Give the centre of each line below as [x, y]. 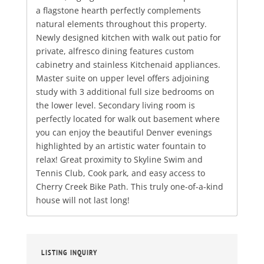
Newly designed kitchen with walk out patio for [128, 38]
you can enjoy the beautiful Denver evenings [124, 133]
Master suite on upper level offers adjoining [122, 78]
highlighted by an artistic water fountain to [121, 146]
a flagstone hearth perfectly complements [118, 11]
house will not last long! [82, 200]
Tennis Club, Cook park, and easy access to [120, 173]
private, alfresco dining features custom [115, 51]
